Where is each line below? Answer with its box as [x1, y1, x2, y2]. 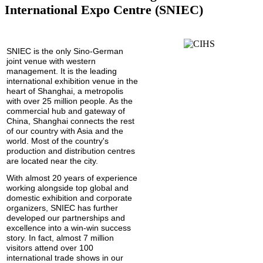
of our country [6, 126, 60, 136]
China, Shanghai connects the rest [6, 116, 134, 126]
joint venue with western [6, 56, 96, 66]
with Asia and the [60, 126, 123, 136]
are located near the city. [6, 156, 98, 166]
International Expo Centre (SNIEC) [5, 2, 203, 17]
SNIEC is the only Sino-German [6, 46, 123, 56]
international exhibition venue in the [6, 76, 138, 86]
